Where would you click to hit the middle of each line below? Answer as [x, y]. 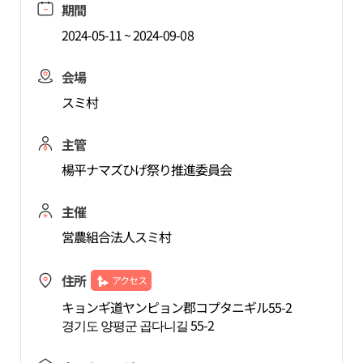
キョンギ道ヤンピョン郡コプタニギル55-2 [177, 307]
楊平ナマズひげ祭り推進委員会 [147, 169]
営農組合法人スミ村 [116, 237]
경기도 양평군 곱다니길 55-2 [138, 325]
